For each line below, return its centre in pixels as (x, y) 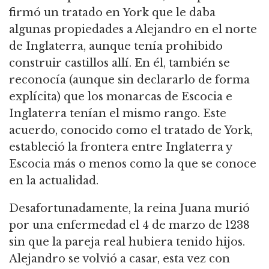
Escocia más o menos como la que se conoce (133, 164)
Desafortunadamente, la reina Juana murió (129, 209)
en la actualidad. (54, 181)
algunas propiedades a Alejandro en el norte (133, 30)
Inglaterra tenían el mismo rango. (104, 114)
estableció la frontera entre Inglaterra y (120, 147)
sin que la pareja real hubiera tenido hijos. (127, 242)
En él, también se (181, 63)
